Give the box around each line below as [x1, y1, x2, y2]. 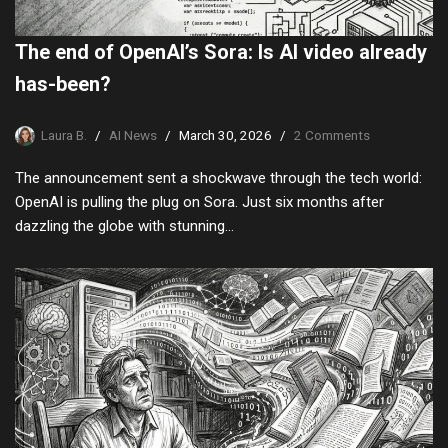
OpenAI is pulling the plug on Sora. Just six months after [15, 192, 384, 211]
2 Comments [294, 126, 370, 143]
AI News [109, 126, 157, 143]
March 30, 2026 [179, 126, 272, 143]
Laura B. [41, 126, 87, 143]
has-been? [15, 71, 111, 96]
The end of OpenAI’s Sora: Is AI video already [15, 39, 427, 64]
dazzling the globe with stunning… [15, 216, 238, 235]
